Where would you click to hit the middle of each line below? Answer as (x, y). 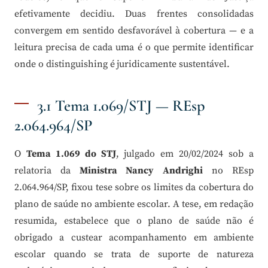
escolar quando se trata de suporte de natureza (134, 254)
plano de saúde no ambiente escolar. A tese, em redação (134, 204)
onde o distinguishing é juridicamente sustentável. (122, 64)
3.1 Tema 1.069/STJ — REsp (121, 106)
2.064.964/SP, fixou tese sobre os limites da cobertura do (134, 187)
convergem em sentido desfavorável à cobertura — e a (134, 30)
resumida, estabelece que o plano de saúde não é (134, 220)
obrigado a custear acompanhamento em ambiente (134, 237)
